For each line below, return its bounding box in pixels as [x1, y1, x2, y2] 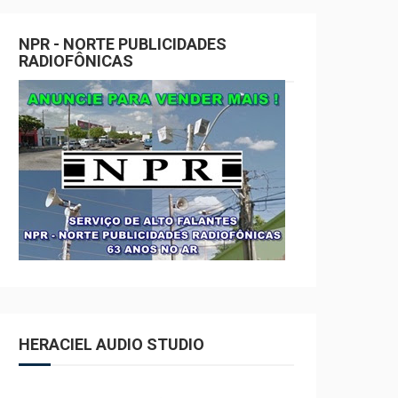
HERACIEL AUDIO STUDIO [19, 335, 204, 354]
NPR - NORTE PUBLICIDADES [19, 35, 227, 53]
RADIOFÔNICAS [19, 52, 133, 70]
